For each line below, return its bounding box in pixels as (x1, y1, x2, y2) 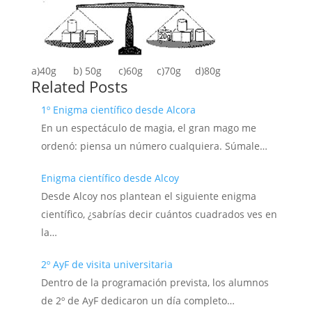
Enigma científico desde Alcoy (40, 171, 179, 185)
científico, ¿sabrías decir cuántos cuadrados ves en (40, 208, 277, 221)
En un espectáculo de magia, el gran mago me (40, 121, 256, 134)
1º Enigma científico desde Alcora (40, 103, 196, 116)
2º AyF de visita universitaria (40, 258, 173, 271)
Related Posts (31, 76, 128, 97)
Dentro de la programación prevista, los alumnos (40, 276, 269, 289)
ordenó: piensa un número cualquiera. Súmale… (40, 139, 267, 153)
